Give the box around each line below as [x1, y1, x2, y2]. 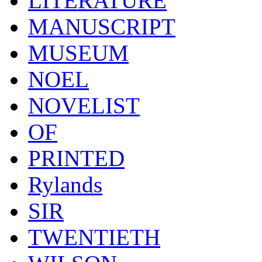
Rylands [28, 171, 102, 197]
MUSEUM [28, 40, 129, 65]
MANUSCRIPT [28, 13, 175, 39]
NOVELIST [28, 92, 140, 118]
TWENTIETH [28, 224, 160, 250]
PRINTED [28, 145, 125, 171]
